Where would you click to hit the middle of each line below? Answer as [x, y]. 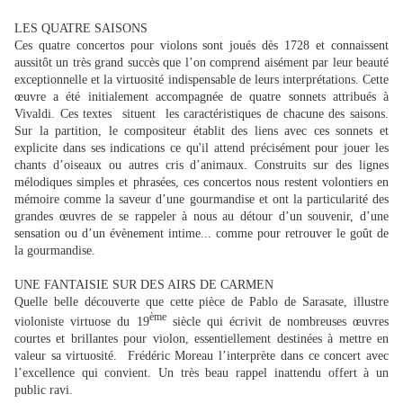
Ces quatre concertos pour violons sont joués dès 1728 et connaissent [201, 46]
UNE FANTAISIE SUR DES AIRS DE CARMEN [144, 285]
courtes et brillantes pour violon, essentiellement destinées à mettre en [201, 338]
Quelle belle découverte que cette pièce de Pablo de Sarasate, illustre [201, 302]
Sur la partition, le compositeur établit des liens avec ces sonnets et [201, 131]
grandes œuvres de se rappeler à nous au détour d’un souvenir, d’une [201, 217]
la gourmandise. [55, 251]
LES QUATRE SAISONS [81, 29]
